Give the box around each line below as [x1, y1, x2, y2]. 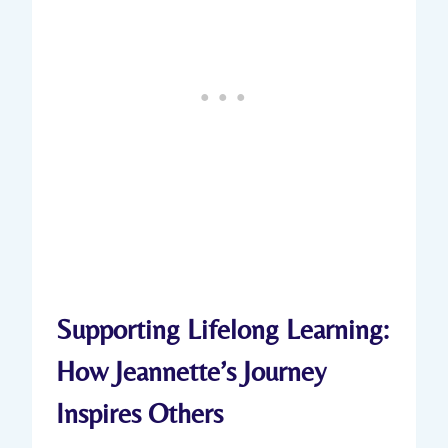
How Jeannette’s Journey [56, 354, 326, 387]
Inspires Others [56, 396, 223, 429]
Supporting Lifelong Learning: [56, 312, 389, 345]
